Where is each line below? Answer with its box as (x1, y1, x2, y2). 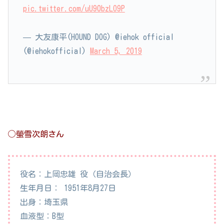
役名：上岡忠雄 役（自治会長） (20, 170, 136, 178)
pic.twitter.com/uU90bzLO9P (22, 4, 125, 13)
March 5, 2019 (89, 46, 142, 55)
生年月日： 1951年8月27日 (20, 184, 116, 192)
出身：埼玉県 (20, 198, 68, 206)
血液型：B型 (20, 212, 64, 220)
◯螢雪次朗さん (8, 129, 64, 138)
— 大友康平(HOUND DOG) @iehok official (22, 32, 174, 41)
